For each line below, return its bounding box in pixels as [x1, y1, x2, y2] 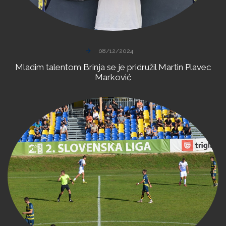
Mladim [15, 62, 44, 73]
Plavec [185, 62, 211, 73]
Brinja [83, 62, 105, 73]
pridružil [127, 62, 156, 73]
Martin [158, 62, 183, 73]
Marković [95, 72, 131, 83]
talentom [46, 62, 81, 73]
